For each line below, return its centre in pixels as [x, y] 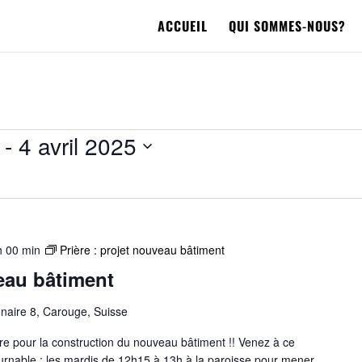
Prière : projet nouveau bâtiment [142, 250]
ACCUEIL [183, 26]
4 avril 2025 [78, 145]
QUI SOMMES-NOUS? [287, 26]
